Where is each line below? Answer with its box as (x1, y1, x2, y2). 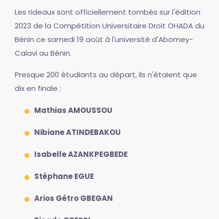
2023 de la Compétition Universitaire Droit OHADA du (15, 20, 204, 31)
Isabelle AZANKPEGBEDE (34, 149, 128, 159)
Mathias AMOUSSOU (34, 105, 112, 115)
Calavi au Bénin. (15, 47, 71, 58)
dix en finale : (15, 83, 61, 93)
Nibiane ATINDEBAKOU (34, 127, 121, 137)
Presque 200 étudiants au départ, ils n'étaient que (15, 69, 197, 80)
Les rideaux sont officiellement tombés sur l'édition (15, 6, 200, 17)
